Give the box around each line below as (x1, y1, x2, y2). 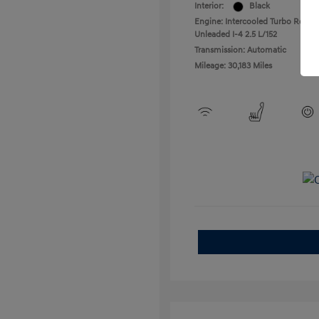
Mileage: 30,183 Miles (194, 61, 272, 71)
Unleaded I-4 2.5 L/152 (194, 29, 277, 40)
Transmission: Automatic (194, 45, 286, 56)
